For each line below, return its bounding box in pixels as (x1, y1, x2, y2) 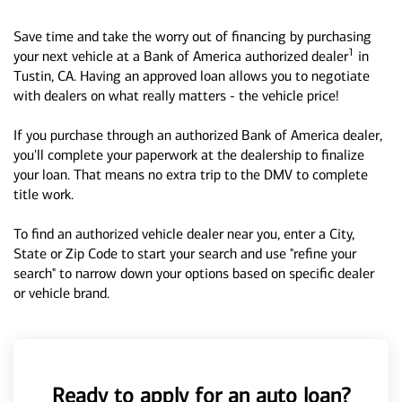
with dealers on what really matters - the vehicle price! (13, 87, 339, 104)
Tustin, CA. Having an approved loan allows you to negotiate (13, 67, 370, 84)
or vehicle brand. (13, 284, 109, 301)
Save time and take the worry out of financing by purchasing (13, 28, 371, 45)
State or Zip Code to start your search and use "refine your (13, 245, 356, 262)
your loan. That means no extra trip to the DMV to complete (13, 166, 368, 183)
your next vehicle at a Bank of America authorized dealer (13, 48, 348, 65)
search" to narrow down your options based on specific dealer (13, 265, 374, 282)
